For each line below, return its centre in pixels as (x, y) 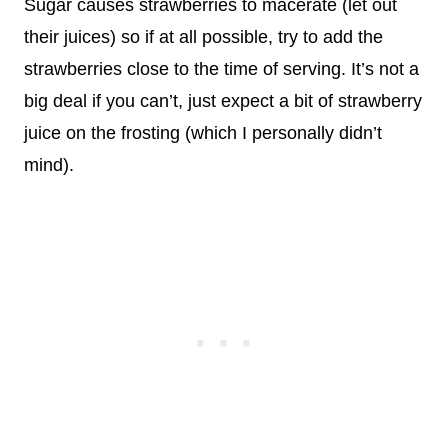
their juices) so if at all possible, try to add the (203, 37)
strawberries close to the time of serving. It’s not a (221, 69)
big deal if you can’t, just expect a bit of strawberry (223, 101)
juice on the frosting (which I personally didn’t (203, 133)
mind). (49, 165)
